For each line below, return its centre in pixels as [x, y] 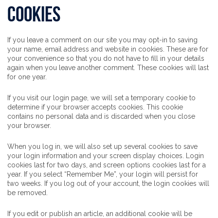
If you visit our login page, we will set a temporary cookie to [101, 98]
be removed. [27, 193]
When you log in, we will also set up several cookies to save [102, 146]
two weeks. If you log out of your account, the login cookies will [108, 183]
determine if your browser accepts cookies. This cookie [95, 107]
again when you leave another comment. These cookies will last [108, 68]
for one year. [27, 77]
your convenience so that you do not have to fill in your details [106, 58]
